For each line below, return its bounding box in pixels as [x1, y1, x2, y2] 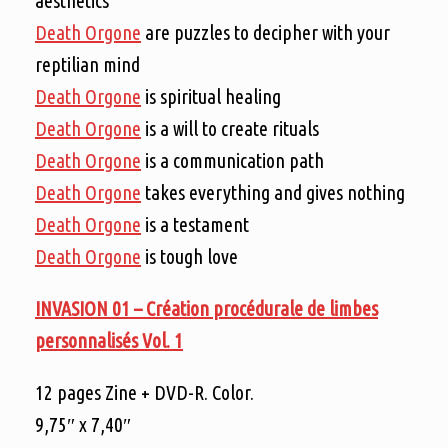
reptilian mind [35, 52, 140, 76]
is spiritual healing [141, 84, 281, 108]
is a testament [141, 212, 249, 236]
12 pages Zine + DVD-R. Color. [35, 380, 254, 404]
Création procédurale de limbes [146, 296, 378, 320]
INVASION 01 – [35, 296, 146, 320]
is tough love [141, 244, 238, 268]
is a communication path [141, 148, 324, 172]
